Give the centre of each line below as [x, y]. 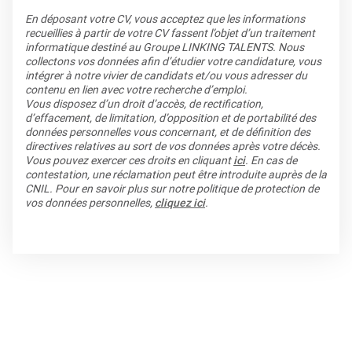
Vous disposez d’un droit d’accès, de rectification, [144, 104]
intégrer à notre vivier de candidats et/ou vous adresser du [166, 75]
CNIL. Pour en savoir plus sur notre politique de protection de [172, 189]
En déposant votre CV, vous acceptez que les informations [165, 19]
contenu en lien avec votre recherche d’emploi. [136, 90]
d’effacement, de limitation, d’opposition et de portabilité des [170, 118]
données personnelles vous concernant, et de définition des [168, 132]
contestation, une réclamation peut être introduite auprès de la [176, 174]
